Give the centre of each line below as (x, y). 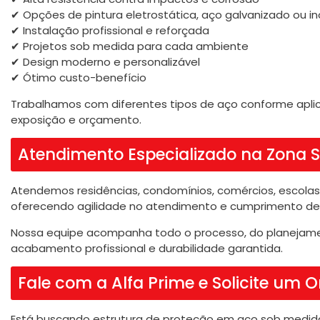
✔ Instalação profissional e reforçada (110, 31)
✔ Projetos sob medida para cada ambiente (130, 46)
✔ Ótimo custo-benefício (79, 78)
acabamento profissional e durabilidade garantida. (147, 248)
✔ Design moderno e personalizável (105, 62)
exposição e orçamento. (76, 119)
